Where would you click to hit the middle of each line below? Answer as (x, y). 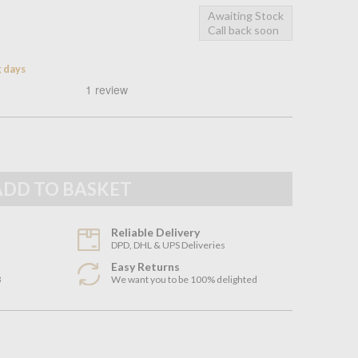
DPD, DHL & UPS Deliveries (169, 245)
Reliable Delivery (156, 233)
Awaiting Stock (246, 15)
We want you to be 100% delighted (185, 280)
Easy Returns (146, 267)
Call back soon (243, 30)
